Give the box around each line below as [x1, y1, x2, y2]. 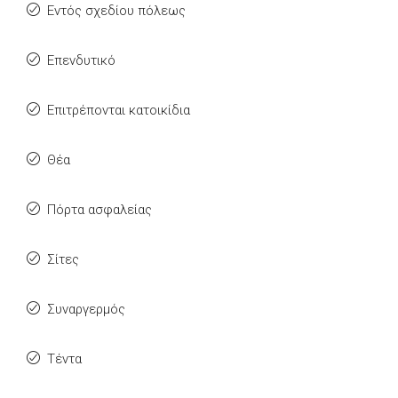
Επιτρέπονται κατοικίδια [47, 102, 190, 118]
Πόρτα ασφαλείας [47, 202, 152, 218]
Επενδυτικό [47, 52, 115, 68]
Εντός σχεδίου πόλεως [47, 3, 186, 19]
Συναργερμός [47, 301, 125, 317]
